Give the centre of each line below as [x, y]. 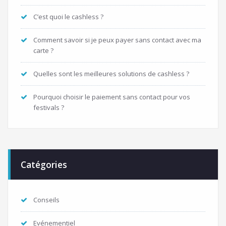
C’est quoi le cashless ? [68, 16]
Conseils [46, 200]
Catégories [44, 164]
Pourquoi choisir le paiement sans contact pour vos [112, 97]
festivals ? [49, 107]
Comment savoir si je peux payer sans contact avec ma [117, 40]
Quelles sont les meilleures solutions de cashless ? [111, 73]
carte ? [43, 50]
